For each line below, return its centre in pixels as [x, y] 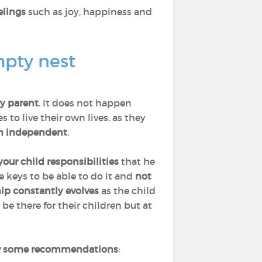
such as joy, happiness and [89, 12]
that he [137, 161]
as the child [127, 191]
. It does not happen [85, 103]
